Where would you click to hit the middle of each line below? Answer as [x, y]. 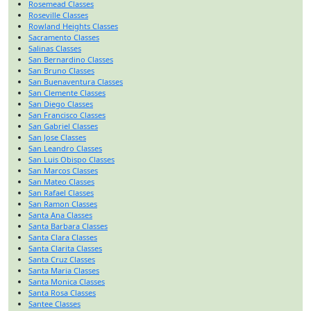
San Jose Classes [57, 137]
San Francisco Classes [67, 115]
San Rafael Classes [61, 192]
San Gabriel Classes [63, 126]
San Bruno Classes [61, 70]
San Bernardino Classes [71, 59]
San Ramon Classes [63, 203]
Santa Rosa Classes [62, 292]
